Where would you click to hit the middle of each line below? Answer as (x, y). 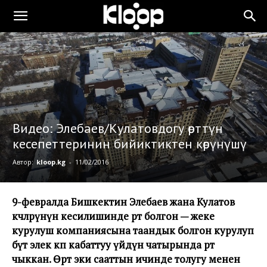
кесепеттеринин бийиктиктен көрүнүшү (130, 144)
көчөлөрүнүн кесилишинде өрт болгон (95, 216)
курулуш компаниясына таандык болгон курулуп (133, 231)
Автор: (23, 162)
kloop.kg (51, 162)
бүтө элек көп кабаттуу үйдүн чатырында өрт (113, 245)
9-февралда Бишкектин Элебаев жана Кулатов (123, 202)
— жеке (196, 216)
